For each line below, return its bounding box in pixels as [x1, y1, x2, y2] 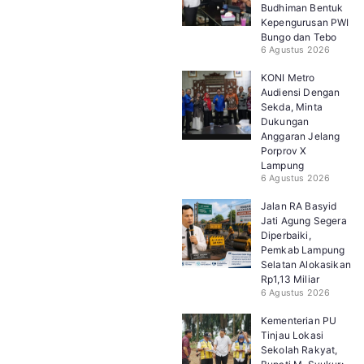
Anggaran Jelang [261, 130, 340, 143]
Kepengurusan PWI [261, 16, 349, 29]
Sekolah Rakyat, [261, 343, 338, 356]
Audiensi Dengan [261, 86, 340, 99]
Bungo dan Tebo [261, 31, 337, 44]
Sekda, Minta [261, 101, 323, 114]
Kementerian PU [261, 314, 337, 327]
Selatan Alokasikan [261, 258, 351, 271]
